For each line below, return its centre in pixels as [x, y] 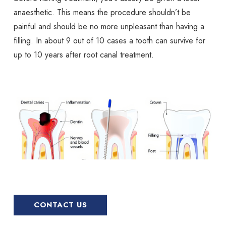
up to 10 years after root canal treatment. [84, 54]
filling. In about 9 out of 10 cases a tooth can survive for [110, 40]
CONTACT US [61, 205]
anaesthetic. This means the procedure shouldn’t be [102, 12]
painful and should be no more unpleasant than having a [109, 26]
